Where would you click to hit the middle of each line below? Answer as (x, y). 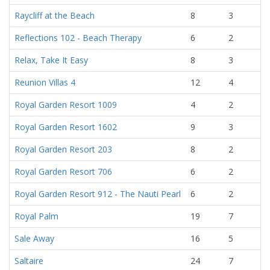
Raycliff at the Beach (55, 15)
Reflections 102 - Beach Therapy (78, 38)
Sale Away (34, 238)
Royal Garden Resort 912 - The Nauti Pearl (98, 194)
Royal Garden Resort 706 (63, 171)
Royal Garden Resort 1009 (66, 105)
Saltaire (29, 261)
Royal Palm (36, 216)
